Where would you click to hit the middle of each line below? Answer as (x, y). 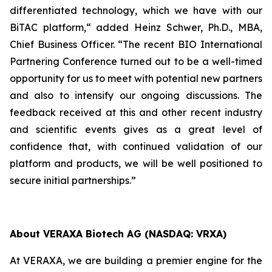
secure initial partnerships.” (73, 180)
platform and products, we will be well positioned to (136, 163)
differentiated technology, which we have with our (136, 10)
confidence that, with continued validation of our (136, 146)
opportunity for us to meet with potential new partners (136, 78)
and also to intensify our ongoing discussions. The (136, 95)
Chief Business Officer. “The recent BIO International (136, 44)
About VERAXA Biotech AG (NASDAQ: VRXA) (118, 234)
